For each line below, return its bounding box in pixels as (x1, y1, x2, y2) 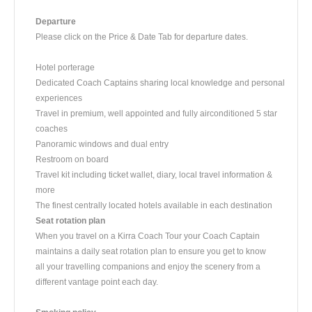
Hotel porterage (36, 62, 95, 72)
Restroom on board (36, 154, 109, 164)
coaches (36, 123, 68, 134)
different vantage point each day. (36, 276, 158, 287)
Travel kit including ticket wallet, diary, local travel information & (36, 169, 272, 180)
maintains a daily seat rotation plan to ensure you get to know (36, 246, 268, 256)
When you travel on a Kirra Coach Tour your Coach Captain (36, 231, 260, 241)
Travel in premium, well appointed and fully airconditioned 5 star (36, 108, 277, 118)
